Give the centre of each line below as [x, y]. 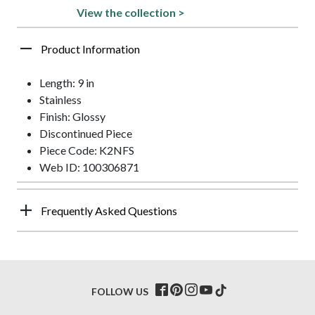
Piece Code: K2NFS [87, 150]
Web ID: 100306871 [89, 167]
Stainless [60, 99]
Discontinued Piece [86, 133]
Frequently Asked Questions [109, 210]
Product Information [90, 49]
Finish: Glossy [72, 116]
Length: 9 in [67, 82]
